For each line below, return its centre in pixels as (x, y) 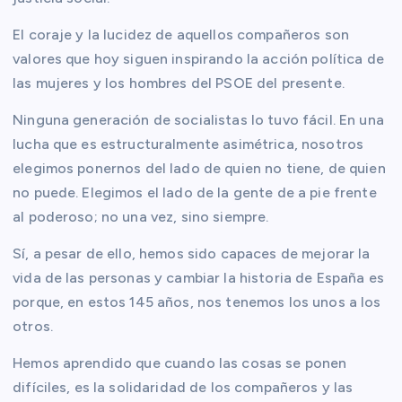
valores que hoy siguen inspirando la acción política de (198, 58)
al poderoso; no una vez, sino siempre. (141, 216)
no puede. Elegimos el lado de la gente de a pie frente (195, 192)
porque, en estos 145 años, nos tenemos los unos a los (197, 301)
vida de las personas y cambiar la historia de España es (198, 277)
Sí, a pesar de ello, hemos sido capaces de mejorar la (192, 253)
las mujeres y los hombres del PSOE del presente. (179, 83)
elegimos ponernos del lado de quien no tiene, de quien (199, 168)
